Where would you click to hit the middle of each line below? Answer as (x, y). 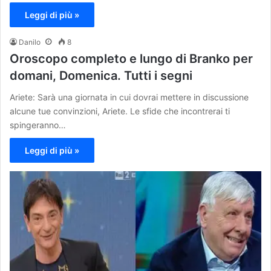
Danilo (30, 42)
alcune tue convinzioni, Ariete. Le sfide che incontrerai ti (120, 111)
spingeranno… (38, 125)
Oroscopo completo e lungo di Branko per (131, 58)
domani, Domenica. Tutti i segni (101, 75)
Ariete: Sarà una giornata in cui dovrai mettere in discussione (129, 97)
